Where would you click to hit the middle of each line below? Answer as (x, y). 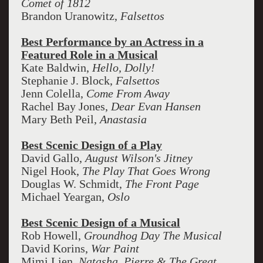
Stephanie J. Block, (68, 80)
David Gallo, (53, 158)
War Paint (115, 248)
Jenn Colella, (53, 93)
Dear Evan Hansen (156, 106)
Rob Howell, (52, 235)
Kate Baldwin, (56, 68)
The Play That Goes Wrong (146, 171)
